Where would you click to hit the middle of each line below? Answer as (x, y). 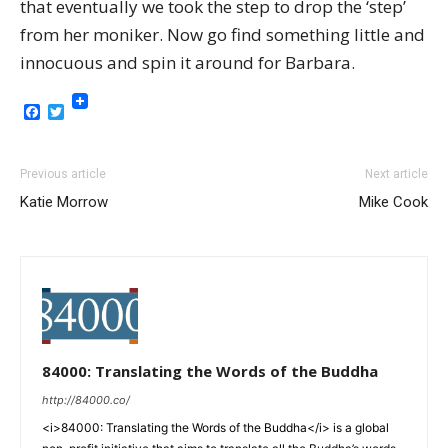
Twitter (91, 111)
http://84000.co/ (86, 400)
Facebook (76, 111)
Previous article (63, 174)
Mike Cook (393, 202)
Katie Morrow (64, 202)
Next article (396, 174)
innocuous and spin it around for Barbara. (187, 62)
